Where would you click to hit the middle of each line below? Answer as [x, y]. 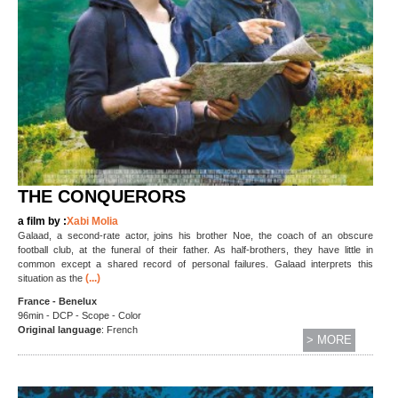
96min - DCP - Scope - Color [80, 316]
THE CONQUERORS [102, 197]
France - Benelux [57, 302]
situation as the [50, 279]
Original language [60, 330]
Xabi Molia [92, 222]
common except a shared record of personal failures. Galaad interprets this [195, 264]
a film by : [42, 222]
